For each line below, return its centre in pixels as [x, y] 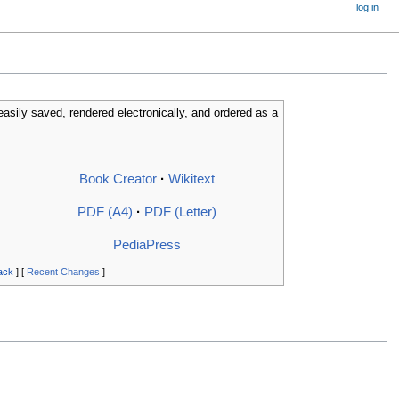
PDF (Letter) [180, 212]
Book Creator [118, 179]
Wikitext [191, 179]
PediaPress [147, 245]
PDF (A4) [105, 212]
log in [368, 7]
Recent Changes [63, 272]
